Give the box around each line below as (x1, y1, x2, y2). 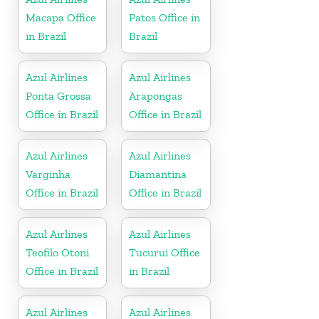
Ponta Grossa (26, 88, 91, 103)
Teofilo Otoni (26, 245, 89, 259)
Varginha (26, 167, 70, 181)
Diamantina (129, 167, 187, 181)
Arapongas (129, 88, 183, 103)
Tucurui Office (129, 245, 201, 259)
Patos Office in (129, 10, 201, 24)
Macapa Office (26, 10, 96, 24)
